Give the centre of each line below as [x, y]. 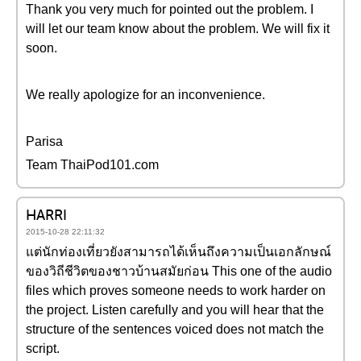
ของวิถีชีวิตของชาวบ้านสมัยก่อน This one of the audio [179, 271]
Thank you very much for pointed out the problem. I [170, 9]
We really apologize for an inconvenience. [145, 95]
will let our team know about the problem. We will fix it [178, 29]
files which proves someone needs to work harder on [176, 290]
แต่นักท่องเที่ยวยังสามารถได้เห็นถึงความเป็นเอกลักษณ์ [178, 252]
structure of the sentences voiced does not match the [175, 329]
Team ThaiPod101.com [92, 165]
